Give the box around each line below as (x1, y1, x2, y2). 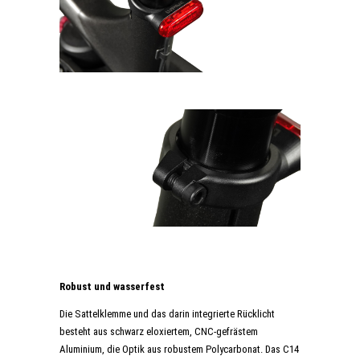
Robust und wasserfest (59, 280, 165, 292)
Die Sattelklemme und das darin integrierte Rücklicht (59, 307, 275, 320)
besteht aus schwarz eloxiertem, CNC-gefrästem (59, 325, 258, 337)
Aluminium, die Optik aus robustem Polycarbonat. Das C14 (59, 342, 299, 355)
